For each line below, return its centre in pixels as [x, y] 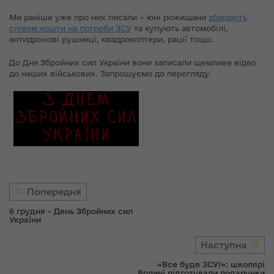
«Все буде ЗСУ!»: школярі [211, 264]
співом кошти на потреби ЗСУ [70, 28]
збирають [228, 17]
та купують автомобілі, [180, 28]
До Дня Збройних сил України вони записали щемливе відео [133, 62]
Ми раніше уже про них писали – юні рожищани [109, 17]
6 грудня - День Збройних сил [71, 211]
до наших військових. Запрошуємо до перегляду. [110, 73]
